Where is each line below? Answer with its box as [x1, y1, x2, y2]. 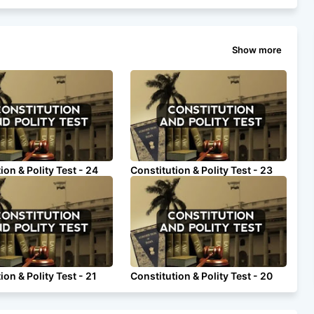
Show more [232, 43, 282, 55]
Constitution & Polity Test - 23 [130, 164, 273, 176]
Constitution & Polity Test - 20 [130, 270, 273, 282]
